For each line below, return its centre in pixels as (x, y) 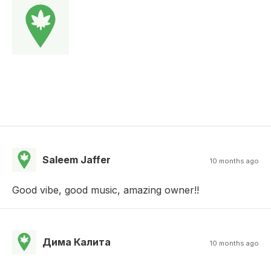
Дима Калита (77, 242)
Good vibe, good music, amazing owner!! (106, 190)
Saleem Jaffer (77, 159)
